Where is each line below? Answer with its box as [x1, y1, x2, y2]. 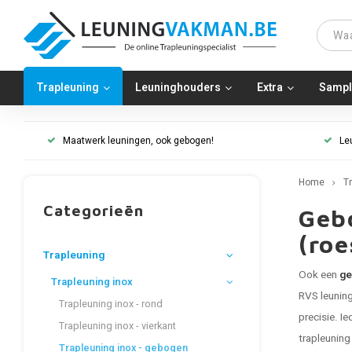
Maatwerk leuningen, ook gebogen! [63, 134, 214, 148]
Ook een [299, 267, 339, 283]
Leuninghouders [135, 79, 221, 96]
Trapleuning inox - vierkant [59, 319, 176, 333]
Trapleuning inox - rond [59, 297, 163, 311]
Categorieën [43, 201, 144, 219]
